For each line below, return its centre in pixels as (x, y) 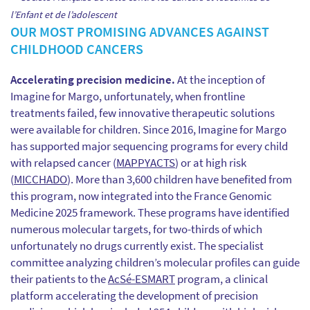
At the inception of (220, 80)
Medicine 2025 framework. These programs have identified (150, 212)
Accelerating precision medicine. (93, 80)
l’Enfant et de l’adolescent (64, 15)
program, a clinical (221, 279)
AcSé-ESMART (142, 279)
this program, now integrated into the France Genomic (141, 196)
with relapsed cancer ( (63, 163)
